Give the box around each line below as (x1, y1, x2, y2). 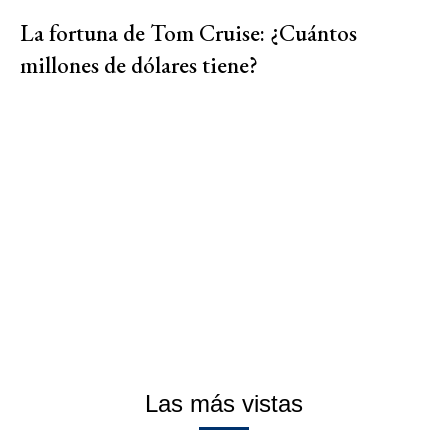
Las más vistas (145, 390, 303, 418)
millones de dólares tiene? (20, 50, 258, 81)
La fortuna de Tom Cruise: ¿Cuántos (20, 18, 357, 49)
